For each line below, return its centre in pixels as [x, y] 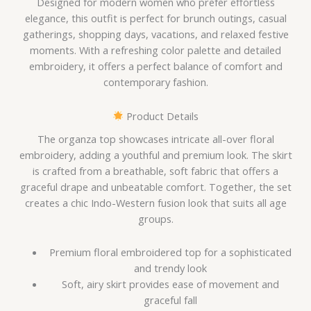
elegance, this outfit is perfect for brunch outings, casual [155, 18]
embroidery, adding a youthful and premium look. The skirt [155, 154]
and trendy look [171, 268]
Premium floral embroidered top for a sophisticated [171, 252]
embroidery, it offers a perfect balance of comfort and [155, 66]
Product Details [161, 116]
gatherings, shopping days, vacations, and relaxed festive [155, 34]
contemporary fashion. [155, 82]
